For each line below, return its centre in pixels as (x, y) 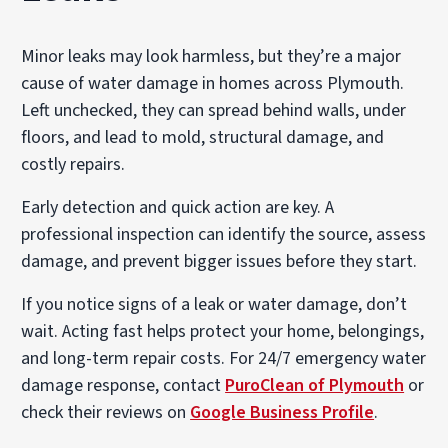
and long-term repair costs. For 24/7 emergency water (224, 358)
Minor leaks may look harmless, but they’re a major (211, 56)
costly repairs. (73, 164)
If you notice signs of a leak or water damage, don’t (214, 304)
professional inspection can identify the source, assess (224, 234)
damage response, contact (123, 385)
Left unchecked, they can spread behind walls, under (214, 110)
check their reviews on (106, 412)
